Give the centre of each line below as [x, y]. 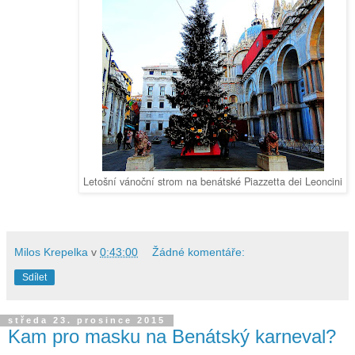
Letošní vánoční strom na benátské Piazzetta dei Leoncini [213, 181]
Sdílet [34, 277]
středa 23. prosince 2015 [87, 321]
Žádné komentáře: [199, 252]
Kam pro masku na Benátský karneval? [172, 336]
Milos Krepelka [51, 252]
